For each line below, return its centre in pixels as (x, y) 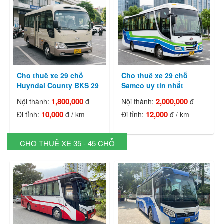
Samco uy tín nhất (153, 86)
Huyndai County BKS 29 (58, 86)
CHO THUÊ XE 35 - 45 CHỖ (67, 143)
